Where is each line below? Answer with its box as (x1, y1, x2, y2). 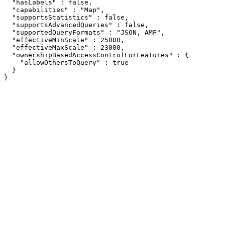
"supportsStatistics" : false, (4, 14, 129, 21)
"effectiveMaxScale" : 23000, (4, 44, 125, 51)
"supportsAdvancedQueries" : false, (4, 21, 149, 29)
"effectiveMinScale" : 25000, (4, 36, 125, 44)
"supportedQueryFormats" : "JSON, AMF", (4, 29, 165, 36)
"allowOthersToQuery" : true (4, 59, 129, 66)
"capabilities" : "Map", (4, 6, 104, 14)
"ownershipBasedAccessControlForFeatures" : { (4, 51, 189, 59)
